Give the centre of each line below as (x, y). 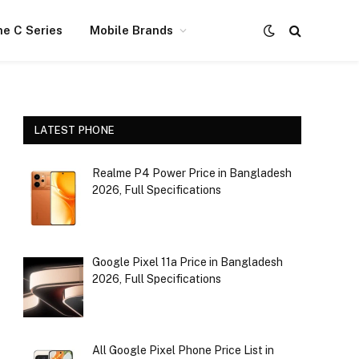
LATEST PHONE (75, 130)
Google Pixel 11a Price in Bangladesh (187, 262)
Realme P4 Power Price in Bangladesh (192, 173)
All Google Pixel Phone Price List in (183, 351)
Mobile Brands (131, 30)
